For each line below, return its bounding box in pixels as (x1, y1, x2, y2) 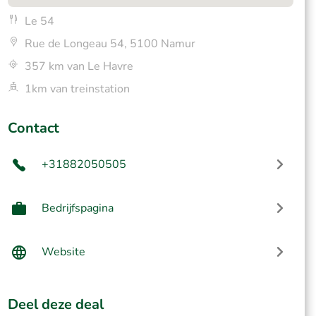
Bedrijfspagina (41, 200, 114, 216)
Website (41, 244, 85, 260)
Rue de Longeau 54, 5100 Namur (24, 36, 195, 51)
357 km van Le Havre (24, 59, 133, 74)
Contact (7, 119, 59, 138)
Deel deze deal (7, 295, 104, 314)
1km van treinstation (24, 81, 130, 97)
